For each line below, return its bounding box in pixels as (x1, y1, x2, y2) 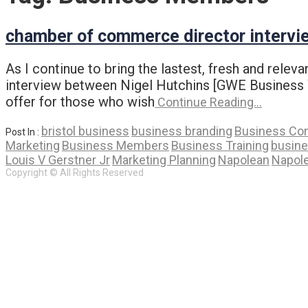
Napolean (218, 152, 269, 167)
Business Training (171, 137, 269, 153)
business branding (131, 123, 232, 138)
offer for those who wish (5, 93, 155, 110)
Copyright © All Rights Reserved (5, 166, 144, 178)
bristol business (41, 123, 129, 138)
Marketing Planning (112, 152, 216, 167)
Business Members (62, 137, 169, 153)
